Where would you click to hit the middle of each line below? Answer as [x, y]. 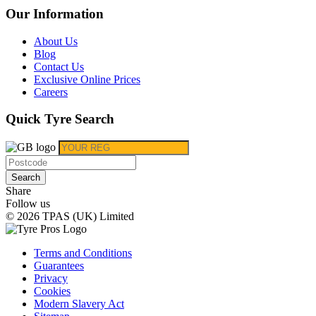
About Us [56, 41]
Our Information [55, 14]
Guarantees [59, 266]
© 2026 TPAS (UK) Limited [70, 217]
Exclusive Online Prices [87, 79]
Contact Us [59, 66]
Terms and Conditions [83, 253]
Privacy [51, 279]
